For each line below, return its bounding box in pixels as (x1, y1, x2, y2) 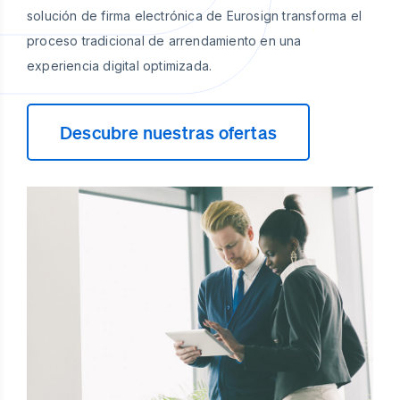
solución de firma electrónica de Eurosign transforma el (27, 8, 362, 23)
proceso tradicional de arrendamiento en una (27, 33, 302, 48)
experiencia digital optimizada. (27, 58, 212, 73)
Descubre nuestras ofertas (60, 121, 277, 143)
